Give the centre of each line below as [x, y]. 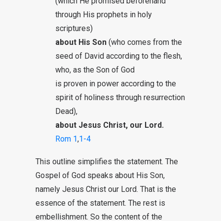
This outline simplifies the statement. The [107, 162]
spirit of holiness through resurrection [120, 97]
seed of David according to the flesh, [119, 56]
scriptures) [74, 28]
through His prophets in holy [104, 15]
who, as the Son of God [95, 70]
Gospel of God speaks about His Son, [100, 175]
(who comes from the [144, 42]
